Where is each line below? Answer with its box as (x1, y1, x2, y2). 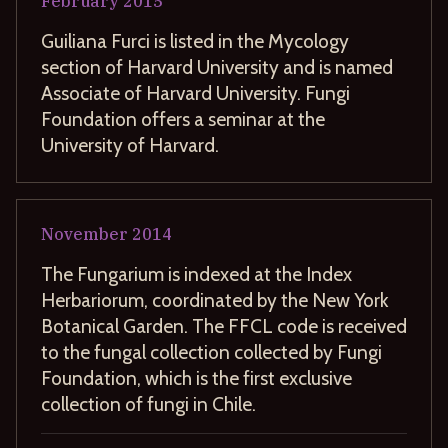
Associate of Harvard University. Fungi (41, 80, 350, 105)
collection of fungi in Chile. (41, 391, 256, 416)
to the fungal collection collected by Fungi (41, 339, 382, 364)
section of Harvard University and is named (41, 54, 393, 79)
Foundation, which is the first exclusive (41, 365, 352, 390)
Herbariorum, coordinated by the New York (41, 287, 388, 312)
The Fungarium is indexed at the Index (41, 261, 352, 286)
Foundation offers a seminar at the (41, 106, 325, 131)
